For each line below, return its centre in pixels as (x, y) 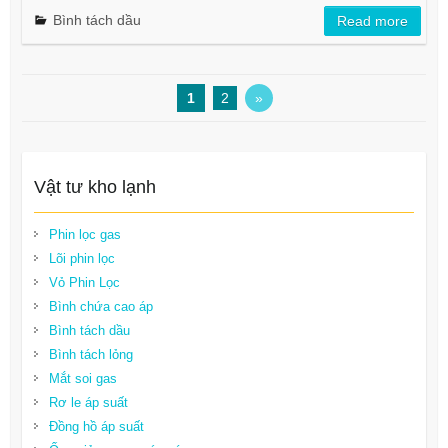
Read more (373, 21)
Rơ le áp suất (88, 402)
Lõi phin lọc (81, 258)
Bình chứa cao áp (100, 306)
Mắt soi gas (82, 378)
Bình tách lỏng (90, 354)
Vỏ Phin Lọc (84, 282)
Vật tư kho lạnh (94, 187)
